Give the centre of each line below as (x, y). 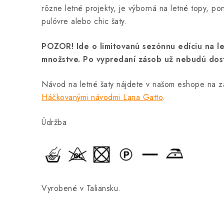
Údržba (54, 122)
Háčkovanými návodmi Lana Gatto (102, 97)
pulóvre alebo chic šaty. (84, 21)
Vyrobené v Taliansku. (81, 188)
